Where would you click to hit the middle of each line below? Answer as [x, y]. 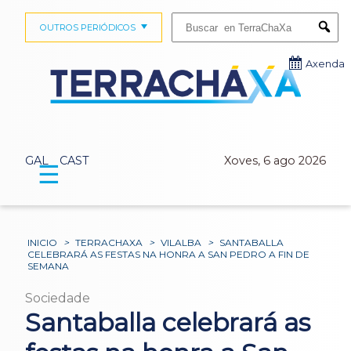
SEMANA [49, 266]
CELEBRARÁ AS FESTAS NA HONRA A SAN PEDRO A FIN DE [169, 255]
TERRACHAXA [109, 243]
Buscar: [186, 17]
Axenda [325, 64]
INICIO [43, 243]
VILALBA [181, 243]
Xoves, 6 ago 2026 [275, 161]
